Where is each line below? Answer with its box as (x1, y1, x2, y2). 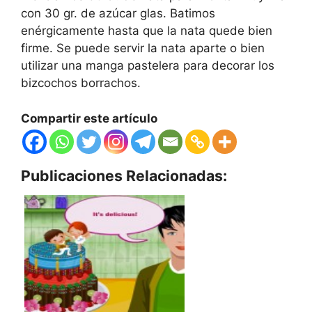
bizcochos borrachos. (21, 76, 141, 91)
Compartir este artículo (21, 111, 157, 125)
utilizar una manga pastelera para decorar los (21, 58, 274, 73)
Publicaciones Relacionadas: (21, 166, 227, 185)
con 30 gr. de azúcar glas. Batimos (21, 6, 215, 21)
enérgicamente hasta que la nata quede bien (21, 24, 272, 38)
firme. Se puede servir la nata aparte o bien (21, 41, 265, 56)
